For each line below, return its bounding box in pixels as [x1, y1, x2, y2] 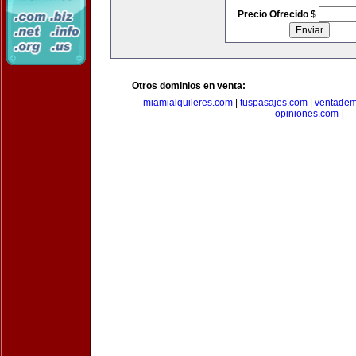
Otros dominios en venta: [132, 80, 246, 91]
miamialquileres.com [143, 97, 233, 108]
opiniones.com [275, 108, 339, 119]
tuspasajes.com [240, 97, 308, 108]
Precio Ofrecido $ [237, 9, 319, 20]
